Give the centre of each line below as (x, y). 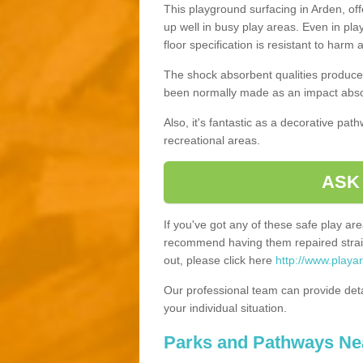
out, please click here (220, 260)
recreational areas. (212, 140)
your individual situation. (225, 307)
